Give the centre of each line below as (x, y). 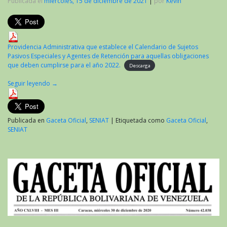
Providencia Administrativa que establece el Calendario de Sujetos (103, 47)
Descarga (140, 65)
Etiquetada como (141, 120)
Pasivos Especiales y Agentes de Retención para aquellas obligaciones (108, 56)
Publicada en (27, 120)
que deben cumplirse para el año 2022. (64, 65)
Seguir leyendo (30, 83)
